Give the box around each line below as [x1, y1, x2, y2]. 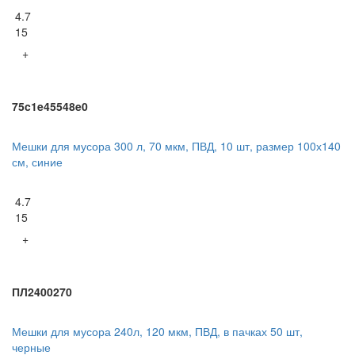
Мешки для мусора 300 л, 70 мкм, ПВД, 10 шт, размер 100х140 [12, 138, 341, 155]
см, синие [12, 154, 63, 170]
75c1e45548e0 [12, 98, 88, 115]
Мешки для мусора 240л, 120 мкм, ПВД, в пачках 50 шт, [12, 323, 303, 340]
